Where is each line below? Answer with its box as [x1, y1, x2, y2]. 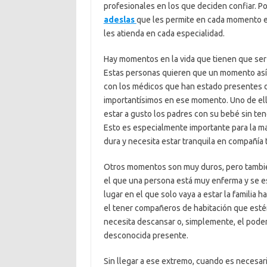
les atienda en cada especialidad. [103, 29, 225, 38]
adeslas [103, 15, 136, 24]
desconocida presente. [103, 231, 188, 240]
